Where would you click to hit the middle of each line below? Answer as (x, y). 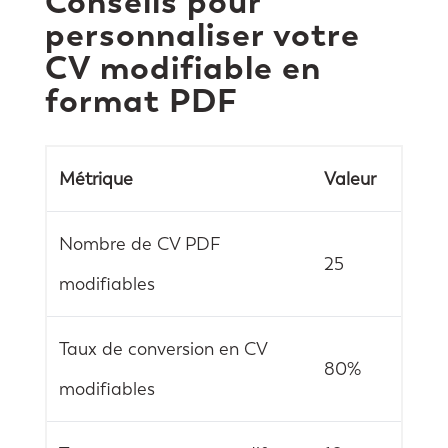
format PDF (141, 100)
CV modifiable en (182, 67)
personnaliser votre (202, 34)
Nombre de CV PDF (139, 243)
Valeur (349, 178)
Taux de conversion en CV (163, 348)
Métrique (95, 178)
